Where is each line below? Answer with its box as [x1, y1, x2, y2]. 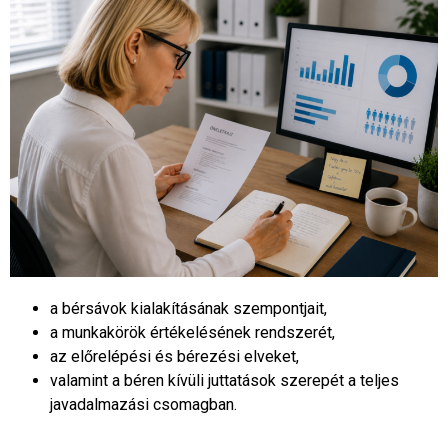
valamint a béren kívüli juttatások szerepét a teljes [50, 370, 399, 390]
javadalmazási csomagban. [50, 394, 241, 414]
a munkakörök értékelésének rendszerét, [50, 322, 335, 342]
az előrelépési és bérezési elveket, [50, 346, 299, 366]
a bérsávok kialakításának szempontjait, [50, 298, 327, 318]
